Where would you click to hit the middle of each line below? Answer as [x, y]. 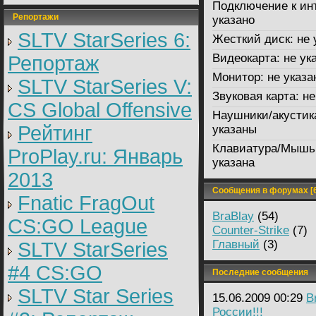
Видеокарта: [246, 58]
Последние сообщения [256, 272]
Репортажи [31, 17]
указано [233, 20]
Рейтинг [55, 133]
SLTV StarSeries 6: [104, 40]
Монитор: [238, 77]
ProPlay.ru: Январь [95, 157]
